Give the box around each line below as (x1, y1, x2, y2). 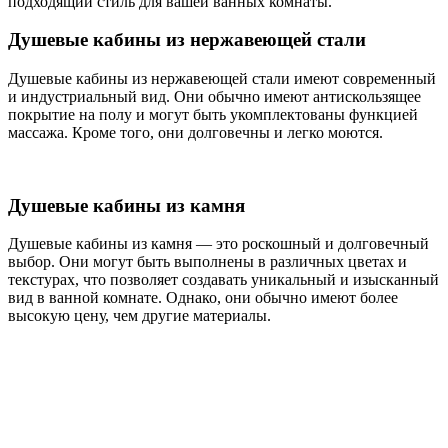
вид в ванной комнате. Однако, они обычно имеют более (8, 289, 398, 307)
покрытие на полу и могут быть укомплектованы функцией (8, 106, 418, 124)
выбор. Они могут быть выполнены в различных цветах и (8, 253, 407, 271)
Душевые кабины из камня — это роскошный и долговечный (8, 235, 429, 253)
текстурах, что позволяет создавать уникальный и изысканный (8, 271, 439, 289)
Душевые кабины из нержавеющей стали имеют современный (8, 70, 436, 88)
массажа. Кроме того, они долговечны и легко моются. (8, 124, 383, 142)
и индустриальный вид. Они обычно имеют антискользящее (8, 88, 421, 106)
